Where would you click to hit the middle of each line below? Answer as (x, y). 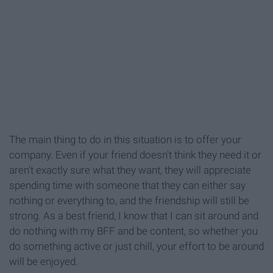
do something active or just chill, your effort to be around (136, 246)
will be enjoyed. (44, 262)
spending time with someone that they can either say (127, 186)
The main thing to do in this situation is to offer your (125, 140)
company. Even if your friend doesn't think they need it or (135, 155)
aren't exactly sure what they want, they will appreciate (130, 170)
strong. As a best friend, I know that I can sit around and (134, 216)
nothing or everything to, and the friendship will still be (129, 201)
